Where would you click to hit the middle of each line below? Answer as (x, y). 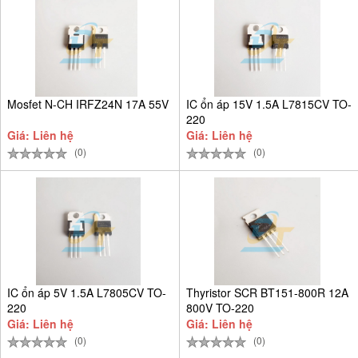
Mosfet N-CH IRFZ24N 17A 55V (88, 103)
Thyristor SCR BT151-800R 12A (267, 292)
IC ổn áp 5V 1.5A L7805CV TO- (87, 292)
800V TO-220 (220, 307)
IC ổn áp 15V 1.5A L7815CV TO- (269, 103)
